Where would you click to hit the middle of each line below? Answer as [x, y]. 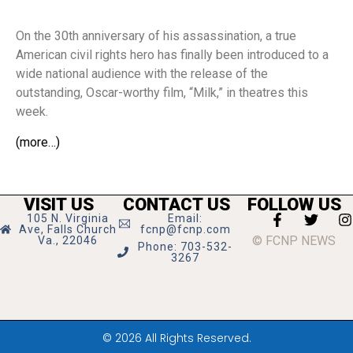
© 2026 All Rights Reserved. [176, 338]
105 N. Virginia [67, 219]
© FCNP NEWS [294, 241]
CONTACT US [176, 204]
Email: [186, 219]
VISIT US [59, 204]
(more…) [38, 142]
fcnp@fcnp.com [185, 230]
